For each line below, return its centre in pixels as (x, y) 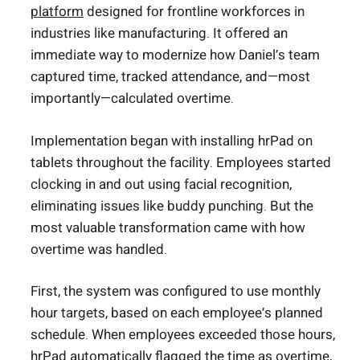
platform (57, 12)
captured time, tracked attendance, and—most (170, 77)
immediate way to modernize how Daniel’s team (175, 55)
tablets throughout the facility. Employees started (181, 162)
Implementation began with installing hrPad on (172, 141)
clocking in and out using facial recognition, (161, 184)
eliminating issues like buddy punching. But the (172, 206)
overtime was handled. (99, 249)
